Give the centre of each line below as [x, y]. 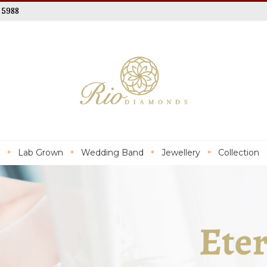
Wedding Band [112, 153]
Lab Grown [41, 153]
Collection [239, 153]
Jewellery [181, 153]
